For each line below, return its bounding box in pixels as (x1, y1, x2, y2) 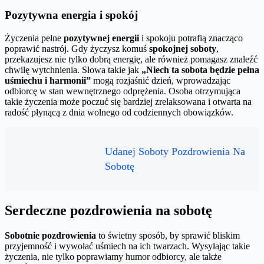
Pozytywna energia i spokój (5, 9, 138, 22)
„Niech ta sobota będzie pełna (141, 65, 259, 75)
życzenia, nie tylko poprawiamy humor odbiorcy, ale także (5, 251, 222, 262)
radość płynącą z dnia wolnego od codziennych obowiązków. (5, 107, 233, 118)
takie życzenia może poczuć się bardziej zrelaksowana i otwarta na (5, 97, 252, 107)
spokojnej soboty (149, 44, 216, 54)
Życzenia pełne (5, 33, 64, 44)
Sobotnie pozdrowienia (5, 230, 96, 240)
